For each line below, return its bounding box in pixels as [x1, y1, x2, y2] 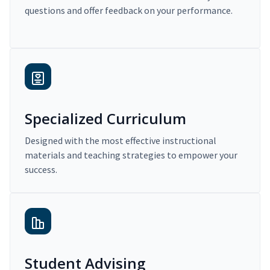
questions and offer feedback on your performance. [25, 4, 233, 17]
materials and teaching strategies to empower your [25, 149, 237, 162]
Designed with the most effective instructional [25, 134, 216, 147]
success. [25, 163, 57, 176]
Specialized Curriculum [25, 108, 186, 129]
